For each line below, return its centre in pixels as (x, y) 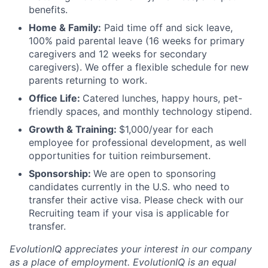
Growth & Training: (74, 129)
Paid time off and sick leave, (167, 28)
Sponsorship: (61, 173)
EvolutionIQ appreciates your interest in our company (131, 249)
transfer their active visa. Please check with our (136, 200)
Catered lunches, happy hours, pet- (162, 98)
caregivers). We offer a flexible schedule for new (139, 67)
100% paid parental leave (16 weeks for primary (137, 41)
